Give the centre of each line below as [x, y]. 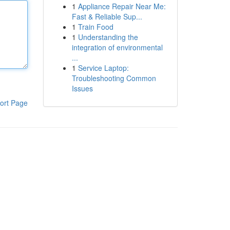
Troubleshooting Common [114, 78]
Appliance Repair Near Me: [122, 6]
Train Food [95, 27]
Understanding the [108, 37]
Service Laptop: [103, 68]
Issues [82, 88]
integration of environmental [117, 47]
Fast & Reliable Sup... [107, 16]
